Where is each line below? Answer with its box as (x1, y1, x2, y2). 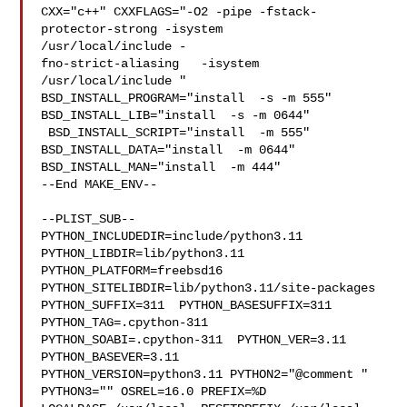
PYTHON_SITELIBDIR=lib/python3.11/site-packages (41, 281, 376, 295)
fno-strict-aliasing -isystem (41, 56, 260, 71)
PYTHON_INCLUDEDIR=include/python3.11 (41, 229, 303, 243)
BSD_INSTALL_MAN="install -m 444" (41, 160, 282, 174)
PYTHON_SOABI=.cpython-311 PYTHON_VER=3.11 (41, 333, 347, 347)
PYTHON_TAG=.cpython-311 (41, 315, 223, 330)
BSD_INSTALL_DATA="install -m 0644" (41, 143, 311, 157)
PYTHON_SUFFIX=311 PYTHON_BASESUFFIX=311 (41, 298, 333, 313)
